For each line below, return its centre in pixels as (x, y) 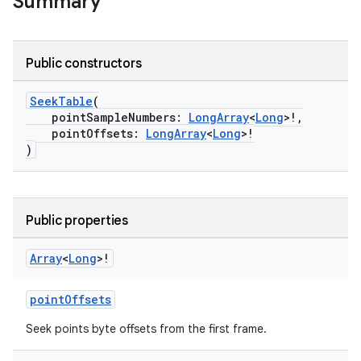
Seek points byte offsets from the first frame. (146, 329)
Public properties (77, 221)
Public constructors (84, 64)
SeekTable (61, 101)
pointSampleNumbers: (107, 117)
